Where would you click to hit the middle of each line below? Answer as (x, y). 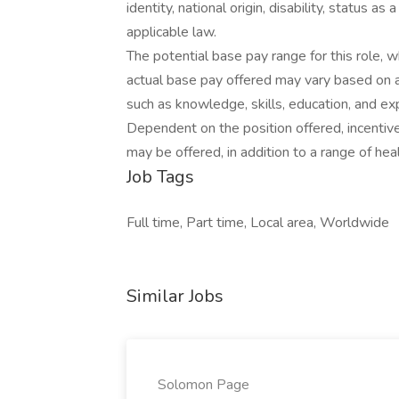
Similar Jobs (175, 296)
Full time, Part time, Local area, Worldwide (258, 223)
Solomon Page (204, 385)
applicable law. (171, 32)
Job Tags (160, 177)
